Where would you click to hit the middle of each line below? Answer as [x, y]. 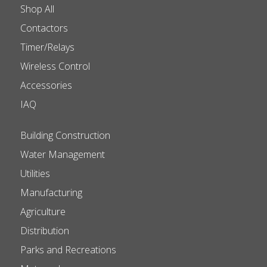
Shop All [37, 9]
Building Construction [65, 135]
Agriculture [43, 211]
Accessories [46, 85]
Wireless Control [55, 66]
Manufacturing [51, 192]
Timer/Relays [47, 47]
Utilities [35, 173]
